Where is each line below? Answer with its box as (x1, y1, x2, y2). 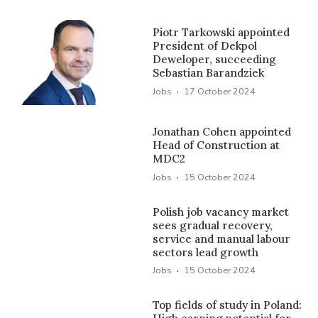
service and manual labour (153, 231, 291, 246)
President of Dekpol (153, 39, 258, 53)
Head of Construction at (153, 138, 280, 153)
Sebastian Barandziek (153, 66, 265, 80)
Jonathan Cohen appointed (153, 125, 292, 139)
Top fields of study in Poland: (153, 298, 302, 312)
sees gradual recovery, (153, 218, 273, 232)
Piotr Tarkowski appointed (153, 26, 290, 40)
